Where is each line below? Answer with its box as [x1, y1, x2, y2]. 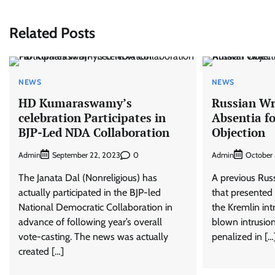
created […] [18, 246, 64, 258]
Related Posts [9, 23, 95, 42]
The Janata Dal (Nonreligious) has [18, 172, 157, 184]
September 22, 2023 [52, 150, 120, 160]
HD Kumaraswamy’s [18, 95, 132, 110]
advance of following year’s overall [18, 216, 162, 228]
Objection [211, 124, 265, 140]
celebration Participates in [18, 109, 166, 125]
